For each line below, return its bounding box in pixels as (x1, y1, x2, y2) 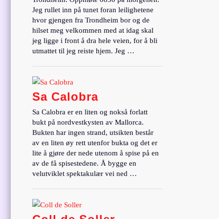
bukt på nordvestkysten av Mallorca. (32, 118, 144, 126)
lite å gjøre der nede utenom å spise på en (32, 149, 159, 157)
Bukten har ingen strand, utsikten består (32, 128, 154, 136)
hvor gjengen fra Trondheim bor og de (32, 16, 150, 24)
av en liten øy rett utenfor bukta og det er (32, 138, 158, 147)
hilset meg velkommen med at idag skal (32, 26, 154, 34)
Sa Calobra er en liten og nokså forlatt (32, 108, 148, 116)
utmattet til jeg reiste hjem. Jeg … (32, 46, 135, 55)
